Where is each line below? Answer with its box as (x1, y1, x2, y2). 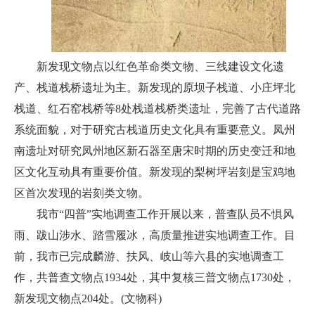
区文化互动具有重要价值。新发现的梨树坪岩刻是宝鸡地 (14, 165, 295, 178)
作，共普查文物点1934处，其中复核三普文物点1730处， (14, 271, 295, 283)
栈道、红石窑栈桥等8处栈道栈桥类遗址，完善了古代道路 (14, 102, 301, 115)
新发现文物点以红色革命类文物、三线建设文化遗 (37, 60, 284, 72)
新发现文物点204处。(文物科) (14, 292, 162, 304)
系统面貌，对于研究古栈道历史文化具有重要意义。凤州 (14, 123, 295, 136)
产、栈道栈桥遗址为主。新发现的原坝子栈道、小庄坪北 (14, 81, 295, 94)
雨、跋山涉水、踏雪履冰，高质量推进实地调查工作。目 (14, 229, 295, 241)
